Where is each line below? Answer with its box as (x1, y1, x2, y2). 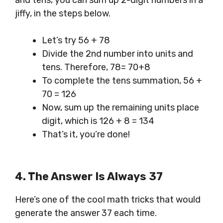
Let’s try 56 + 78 (42, 35, 110, 46)
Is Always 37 (93, 170, 163, 184)
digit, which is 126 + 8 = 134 (42, 115, 154, 127)
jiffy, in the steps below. (15, 8, 111, 19)
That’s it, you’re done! (42, 129, 130, 140)
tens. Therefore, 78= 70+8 (42, 62, 150, 73)
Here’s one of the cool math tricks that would (15, 194, 201, 206)
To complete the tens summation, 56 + (42, 75, 202, 87)
